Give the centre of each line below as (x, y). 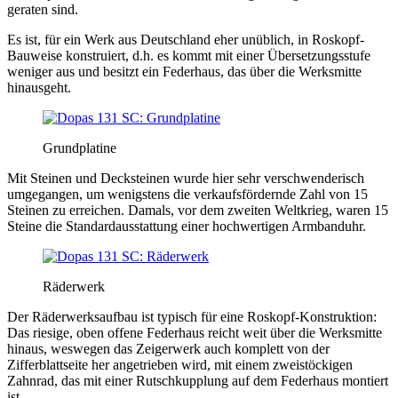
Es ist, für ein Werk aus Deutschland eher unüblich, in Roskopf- (186, 39)
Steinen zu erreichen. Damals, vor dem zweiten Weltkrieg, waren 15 (198, 210)
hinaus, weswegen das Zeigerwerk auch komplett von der (168, 348)
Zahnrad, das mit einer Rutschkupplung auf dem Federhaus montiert (198, 380)
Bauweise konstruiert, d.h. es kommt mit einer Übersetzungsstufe (189, 55)
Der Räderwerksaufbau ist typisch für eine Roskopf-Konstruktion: (192, 316)
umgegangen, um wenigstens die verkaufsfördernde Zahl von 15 (187, 194)
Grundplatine (80, 147)
